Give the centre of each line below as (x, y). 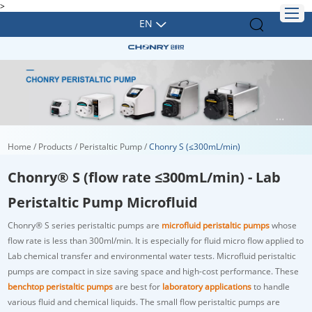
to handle (271, 286)
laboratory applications (207, 286)
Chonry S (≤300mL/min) (195, 146)
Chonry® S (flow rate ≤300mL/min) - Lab (144, 177)
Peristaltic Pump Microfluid (103, 202)
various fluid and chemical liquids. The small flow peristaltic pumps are (144, 302)
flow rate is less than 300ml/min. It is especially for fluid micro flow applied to (156, 240)
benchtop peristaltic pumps (60, 286)
